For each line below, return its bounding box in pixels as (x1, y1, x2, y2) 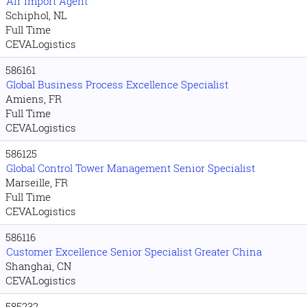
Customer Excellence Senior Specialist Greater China (6, 245, 262, 258)
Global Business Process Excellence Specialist (6, 77, 228, 91)
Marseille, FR (5, 175, 68, 189)
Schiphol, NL (5, 8, 67, 22)
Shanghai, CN (5, 259, 71, 273)
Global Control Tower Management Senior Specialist (6, 161, 255, 175)
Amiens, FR (5, 92, 62, 106)
